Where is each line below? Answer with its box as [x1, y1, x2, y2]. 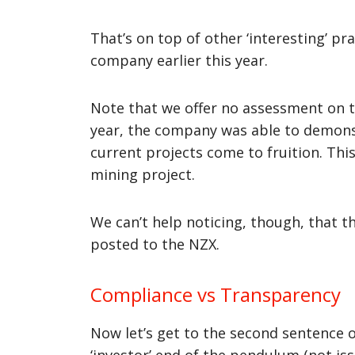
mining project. [90, 164, 196, 184]
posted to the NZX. [90, 234, 220, 254]
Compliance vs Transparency [90, 281, 342, 307]
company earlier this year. [90, 50, 269, 70]
